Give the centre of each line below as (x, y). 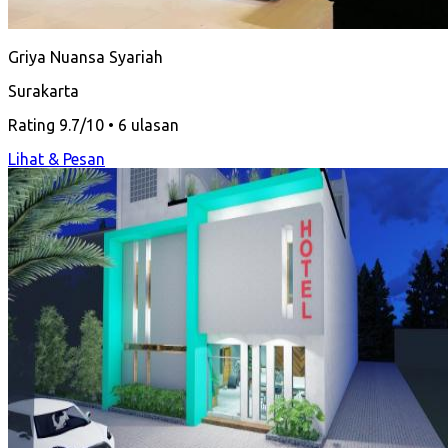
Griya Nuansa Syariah (85, 56)
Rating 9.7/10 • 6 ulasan (93, 124)
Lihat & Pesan (56, 158)
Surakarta (43, 90)
